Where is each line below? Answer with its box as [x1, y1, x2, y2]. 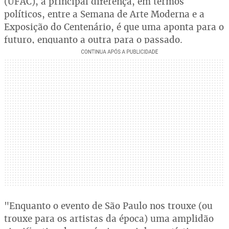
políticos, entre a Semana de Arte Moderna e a [4, 8, 204, 20]
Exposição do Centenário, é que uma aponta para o [4, 21, 224, 33]
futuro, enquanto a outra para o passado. [4, 34, 182, 45]
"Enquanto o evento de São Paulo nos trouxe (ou [4, 200, 213, 212]
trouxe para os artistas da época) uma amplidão [4, 213, 214, 224]
